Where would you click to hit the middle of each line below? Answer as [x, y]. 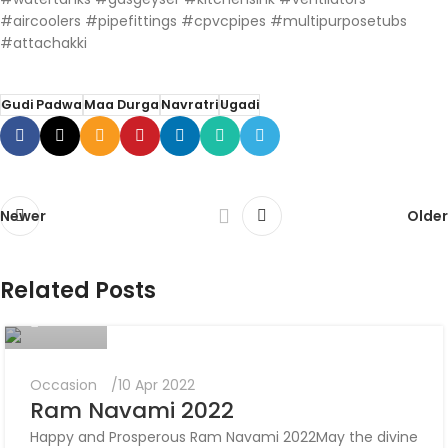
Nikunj [45, 274]
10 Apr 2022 [156, 384]
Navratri [189, 104]
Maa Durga [121, 104]
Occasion [63, 384]
